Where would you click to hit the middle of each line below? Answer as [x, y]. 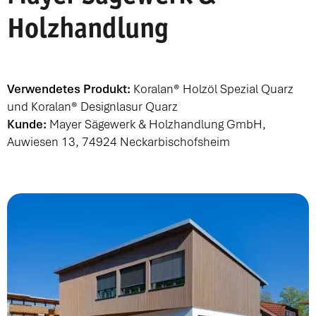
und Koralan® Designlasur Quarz [92, 107]
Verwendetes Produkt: [69, 89]
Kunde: [27, 124]
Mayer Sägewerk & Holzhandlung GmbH [156, 124]
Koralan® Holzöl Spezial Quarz [212, 89]
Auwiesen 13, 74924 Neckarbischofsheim [119, 142]
